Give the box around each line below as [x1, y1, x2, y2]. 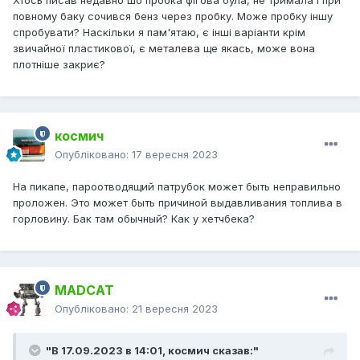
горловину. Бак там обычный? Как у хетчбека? [13, 212, 255, 226]
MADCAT [55, 282, 114, 299]
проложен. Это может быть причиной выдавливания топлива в [13, 196, 342, 210]
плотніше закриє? [13, 57, 105, 71]
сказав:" [210, 344, 259, 358]
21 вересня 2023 [132, 302, 218, 316]
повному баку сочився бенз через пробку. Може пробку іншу [13, 9, 333, 22]
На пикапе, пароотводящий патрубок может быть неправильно [13, 180, 341, 194]
